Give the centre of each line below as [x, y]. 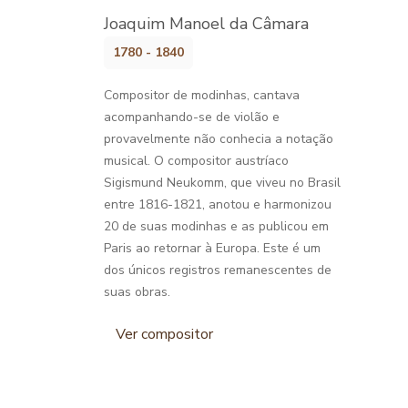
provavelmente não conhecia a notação [219, 138]
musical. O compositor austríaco [196, 160]
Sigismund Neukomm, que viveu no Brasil [222, 182]
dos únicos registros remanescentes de [218, 270]
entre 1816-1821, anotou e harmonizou [218, 204]
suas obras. [137, 291]
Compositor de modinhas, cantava [202, 95]
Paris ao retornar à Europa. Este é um [212, 248]
